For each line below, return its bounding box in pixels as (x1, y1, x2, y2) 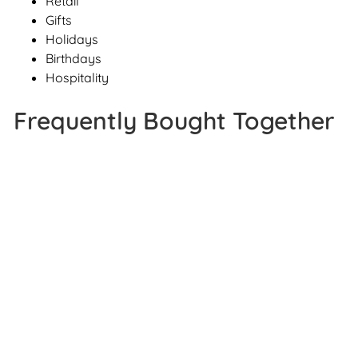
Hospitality (46, 69, 109, 86)
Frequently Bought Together (14, 105, 335, 136)
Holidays (46, 30, 98, 47)
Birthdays (46, 50, 101, 66)
